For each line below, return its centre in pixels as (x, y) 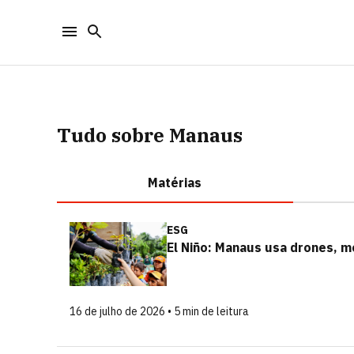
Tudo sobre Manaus (150, 135)
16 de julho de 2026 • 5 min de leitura (159, 311)
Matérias (175, 183)
